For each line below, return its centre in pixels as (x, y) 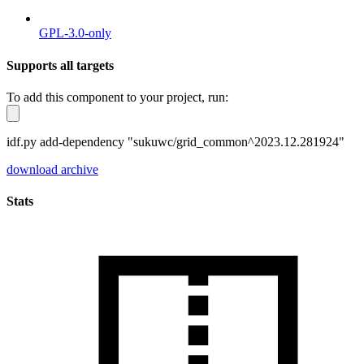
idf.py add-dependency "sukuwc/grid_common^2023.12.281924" (175, 141)
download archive (52, 169)
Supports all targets (60, 65)
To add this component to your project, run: (117, 97)
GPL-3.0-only (75, 33)
